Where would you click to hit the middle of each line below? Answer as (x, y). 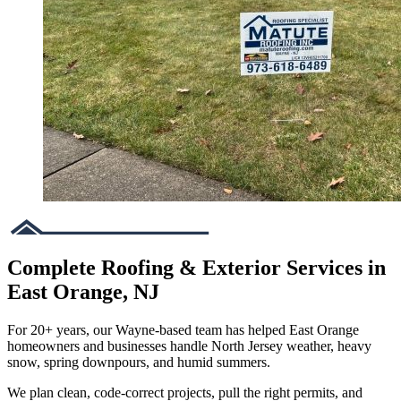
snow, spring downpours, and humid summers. (141, 362)
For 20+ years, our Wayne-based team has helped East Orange (183, 329)
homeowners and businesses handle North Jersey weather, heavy (189, 346)
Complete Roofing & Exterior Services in (196, 267)
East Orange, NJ (83, 291)
